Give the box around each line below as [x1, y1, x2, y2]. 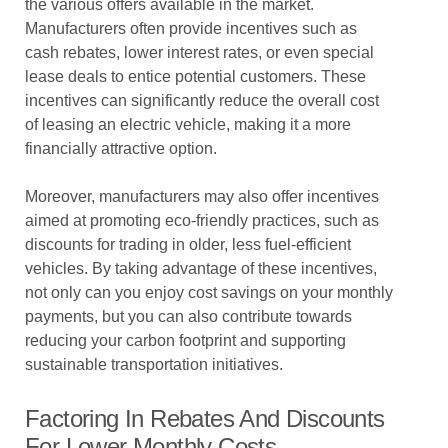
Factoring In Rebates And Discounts [25, 405, 385, 432]
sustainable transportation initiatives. [25, 356, 283, 373]
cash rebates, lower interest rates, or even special [25, 44, 374, 61]
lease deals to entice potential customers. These [25, 68, 366, 85]
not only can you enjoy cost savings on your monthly [25, 284, 393, 301]
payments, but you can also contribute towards [25, 308, 352, 325]
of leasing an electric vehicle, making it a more [25, 116, 351, 133]
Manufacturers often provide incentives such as [25, 20, 357, 37]
